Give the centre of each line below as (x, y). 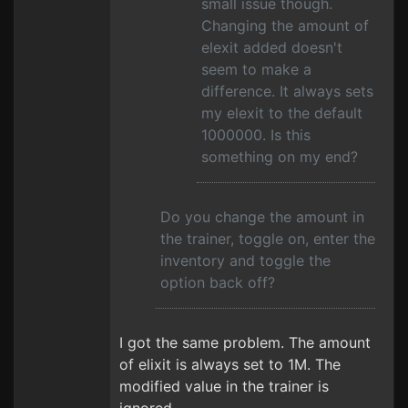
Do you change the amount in (262, 217)
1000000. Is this (256, 135)
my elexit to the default (282, 113)
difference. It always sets (287, 91)
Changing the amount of (285, 25)
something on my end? (280, 157)
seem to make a (256, 69)
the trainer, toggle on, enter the (268, 239)
